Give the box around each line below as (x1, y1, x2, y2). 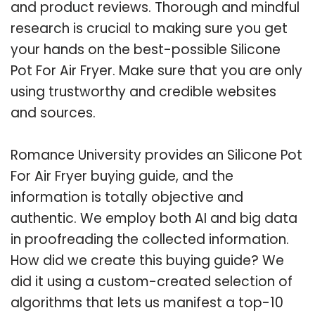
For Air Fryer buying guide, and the (11, 166, 233, 186)
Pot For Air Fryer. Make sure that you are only (11, 60, 302, 80)
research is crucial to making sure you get (11, 18, 288, 38)
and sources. (11, 103, 96, 122)
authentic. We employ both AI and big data (11, 208, 297, 228)
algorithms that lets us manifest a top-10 (11, 292, 283, 312)
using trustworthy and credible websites (11, 82, 276, 101)
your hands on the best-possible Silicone (11, 39, 281, 59)
